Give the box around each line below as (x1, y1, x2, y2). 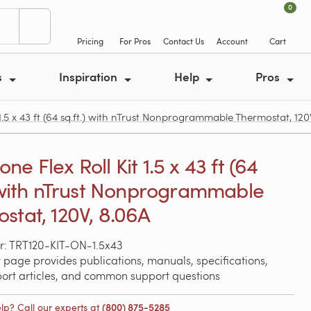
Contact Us (163, 35, 204, 47)
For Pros (119, 35, 151, 47)
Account (217, 35, 248, 47)
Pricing (76, 35, 103, 47)
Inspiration (59, 68, 121, 85)
